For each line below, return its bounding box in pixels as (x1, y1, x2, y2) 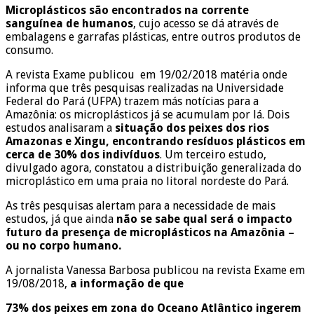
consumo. (6, 43, 53, 57)
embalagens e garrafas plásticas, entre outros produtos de (6, 29, 301, 43)
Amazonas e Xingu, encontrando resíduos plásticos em (6, 134, 306, 148)
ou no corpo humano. (6, 238, 121, 252)
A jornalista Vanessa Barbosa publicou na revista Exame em (6, 263, 305, 277)
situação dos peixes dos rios (115, 121, 269, 135)
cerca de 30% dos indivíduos (6, 147, 160, 161)
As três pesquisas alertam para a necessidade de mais (6, 198, 275, 212)
